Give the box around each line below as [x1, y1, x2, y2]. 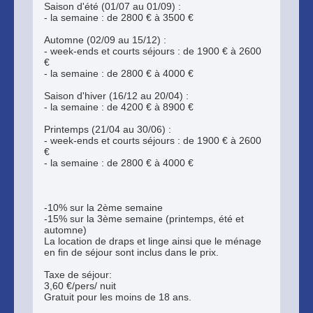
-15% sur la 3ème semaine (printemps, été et [44, 213, 244, 224]
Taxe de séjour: [44, 269, 112, 280]
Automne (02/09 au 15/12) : [44, 34, 166, 45]
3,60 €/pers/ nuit [44, 280, 116, 291]
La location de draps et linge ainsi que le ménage [44, 235, 261, 247]
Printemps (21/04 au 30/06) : [44, 124, 171, 135]
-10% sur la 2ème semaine [44, 202, 163, 213]
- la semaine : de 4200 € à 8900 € [44, 101, 194, 112]
